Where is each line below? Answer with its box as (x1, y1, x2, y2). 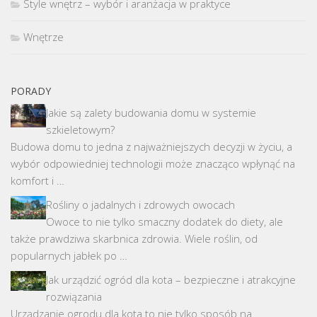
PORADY (11, 83, 51, 98)
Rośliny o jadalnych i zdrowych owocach (46, 197, 235, 212)
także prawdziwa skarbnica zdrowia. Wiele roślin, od (11, 231, 258, 246)
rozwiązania (46, 289, 102, 304)
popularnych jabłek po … (11, 248, 127, 263)
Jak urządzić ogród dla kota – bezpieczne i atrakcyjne (46, 272, 296, 287)
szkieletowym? (46, 122, 115, 137)
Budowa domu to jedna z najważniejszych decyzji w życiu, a (11, 139, 292, 154)
